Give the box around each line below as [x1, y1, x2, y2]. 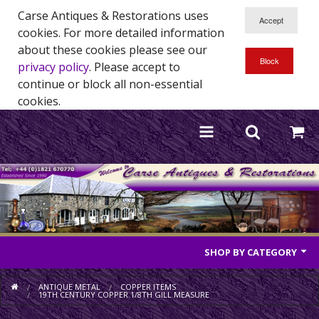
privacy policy [18, 59, 89, 75]
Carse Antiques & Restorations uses [18, 8, 209, 23]
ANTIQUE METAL [38, 281, 100, 292]
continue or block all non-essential [18, 76, 202, 92]
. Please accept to [89, 59, 180, 75]
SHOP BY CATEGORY [204, 245, 299, 258]
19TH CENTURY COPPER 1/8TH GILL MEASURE [38, 288, 209, 300]
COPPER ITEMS [120, 281, 176, 292]
